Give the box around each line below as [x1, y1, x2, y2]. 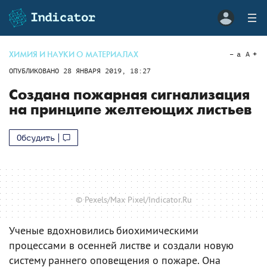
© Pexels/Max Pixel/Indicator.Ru [75, 194, 192, 205]
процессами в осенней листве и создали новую [9, 238, 234, 252]
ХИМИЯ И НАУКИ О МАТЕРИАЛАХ [9, 49, 138, 60]
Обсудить [17, 133, 55, 142]
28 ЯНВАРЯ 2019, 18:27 [63, 67, 151, 75]
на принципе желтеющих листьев [9, 101, 252, 119]
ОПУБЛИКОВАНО [9, 67, 63, 75]
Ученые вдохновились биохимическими [9, 223, 198, 237]
